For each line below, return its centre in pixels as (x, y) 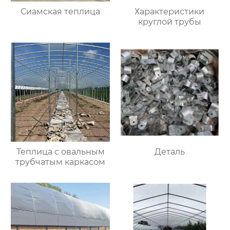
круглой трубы (169, 22)
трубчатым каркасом (61, 162)
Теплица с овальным (60, 151)
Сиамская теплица (61, 11)
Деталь (169, 151)
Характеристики (170, 11)
